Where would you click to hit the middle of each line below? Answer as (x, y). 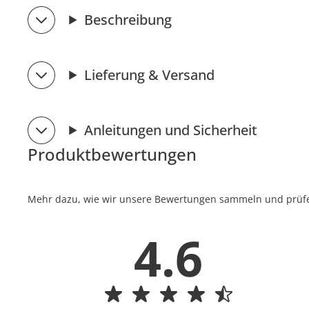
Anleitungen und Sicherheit (170, 130)
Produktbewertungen (112, 154)
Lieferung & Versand (149, 75)
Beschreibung (128, 20)
